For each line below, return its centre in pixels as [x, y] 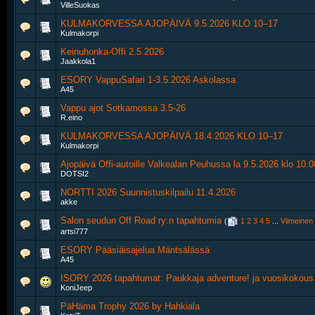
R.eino [71, 117]
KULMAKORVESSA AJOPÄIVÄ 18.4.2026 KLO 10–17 [172, 136]
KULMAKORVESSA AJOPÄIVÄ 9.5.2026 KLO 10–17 [169, 24]
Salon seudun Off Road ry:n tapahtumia [141, 220]
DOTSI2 [75, 174]
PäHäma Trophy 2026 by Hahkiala [130, 306]
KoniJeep [76, 288]
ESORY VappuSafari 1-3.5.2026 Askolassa [148, 80]
